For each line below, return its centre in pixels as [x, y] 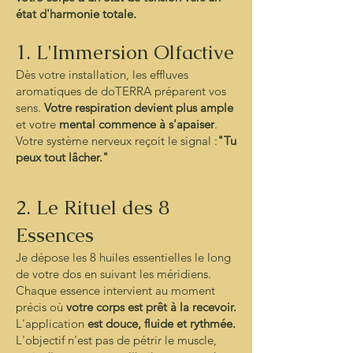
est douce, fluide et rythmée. [162, 323]
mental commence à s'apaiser [137, 124]
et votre [37, 124]
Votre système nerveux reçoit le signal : [117, 141]
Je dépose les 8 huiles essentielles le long [123, 257]
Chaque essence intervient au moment [115, 290]
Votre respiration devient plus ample [139, 108]
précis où [41, 307]
